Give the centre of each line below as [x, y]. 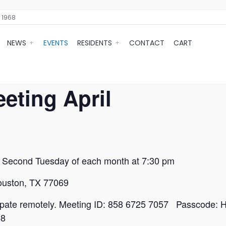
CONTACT [147, 43]
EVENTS [56, 43]
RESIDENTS [95, 43]
